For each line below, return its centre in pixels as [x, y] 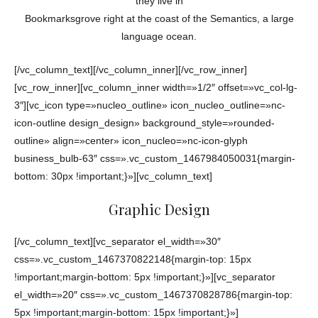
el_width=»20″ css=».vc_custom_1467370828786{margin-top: [153, 295]
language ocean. [159, 36]
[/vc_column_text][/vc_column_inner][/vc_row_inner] [131, 70]
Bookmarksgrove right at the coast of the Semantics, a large [159, 18]
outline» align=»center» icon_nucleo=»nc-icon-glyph [131, 141]
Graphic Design [159, 209]
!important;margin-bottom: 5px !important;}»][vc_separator [145, 278]
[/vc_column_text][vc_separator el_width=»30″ [117, 242]
